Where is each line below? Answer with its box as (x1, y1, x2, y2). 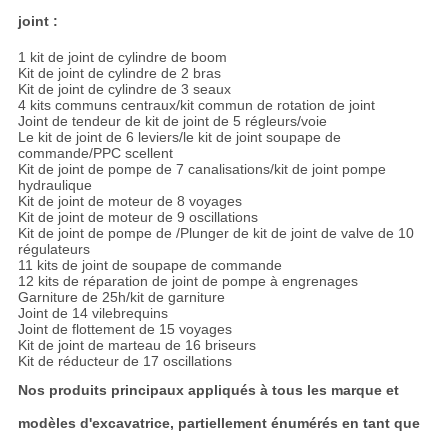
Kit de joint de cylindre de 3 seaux (17, 81, 231, 98)
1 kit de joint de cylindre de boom (17, 49, 227, 66)
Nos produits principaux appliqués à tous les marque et (17, 382, 399, 399)
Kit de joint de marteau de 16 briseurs (17, 337, 256, 354)
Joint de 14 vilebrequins (17, 305, 168, 322)
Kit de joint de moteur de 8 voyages (17, 193, 242, 210)
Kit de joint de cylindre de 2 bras (17, 65, 221, 82)
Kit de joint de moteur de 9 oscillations (17, 209, 258, 226)
